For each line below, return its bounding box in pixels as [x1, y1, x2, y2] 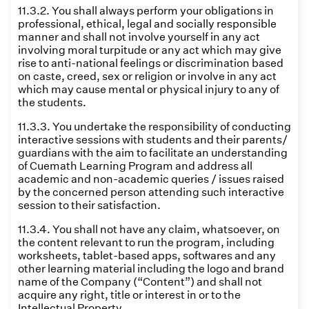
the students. [18, 96, 86, 109]
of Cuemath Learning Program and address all [18, 159, 252, 172]
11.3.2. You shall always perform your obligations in [18, 4, 274, 17]
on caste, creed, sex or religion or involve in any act [18, 70, 277, 83]
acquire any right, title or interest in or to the [18, 288, 241, 301]
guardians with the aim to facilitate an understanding [18, 146, 288, 159]
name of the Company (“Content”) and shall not [18, 275, 262, 288]
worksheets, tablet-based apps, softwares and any [18, 249, 276, 262]
